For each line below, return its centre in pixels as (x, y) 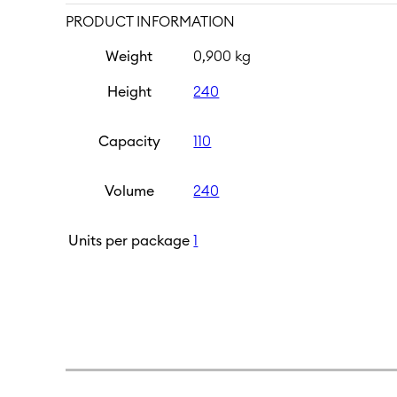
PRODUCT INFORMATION (151, 22)
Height (129, 92)
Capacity (129, 141)
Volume (129, 191)
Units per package (129, 241)
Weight (129, 56)
